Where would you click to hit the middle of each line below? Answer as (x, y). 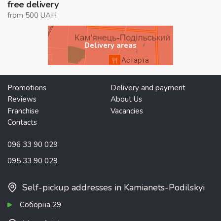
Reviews (22, 99)
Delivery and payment (148, 88)
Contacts (22, 123)
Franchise (23, 111)
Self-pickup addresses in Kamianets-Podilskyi (113, 187)
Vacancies (127, 111)
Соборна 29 (40, 204)
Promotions (27, 88)
